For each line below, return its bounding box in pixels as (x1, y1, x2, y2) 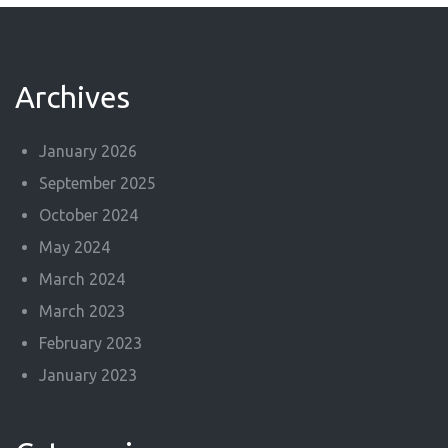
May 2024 (39, 238, 110, 256)
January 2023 (39, 366, 137, 384)
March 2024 (39, 270, 125, 288)
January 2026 (39, 142, 137, 160)
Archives (15, 80, 130, 114)
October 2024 (39, 206, 138, 224)
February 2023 (39, 334, 142, 352)
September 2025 (39, 174, 156, 192)
